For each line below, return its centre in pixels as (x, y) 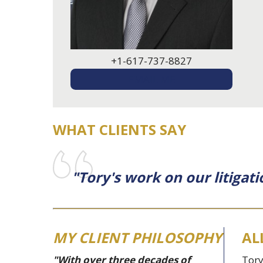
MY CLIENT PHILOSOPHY (137, 238)
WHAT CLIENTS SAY (119, 130)
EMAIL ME (151, 79)
